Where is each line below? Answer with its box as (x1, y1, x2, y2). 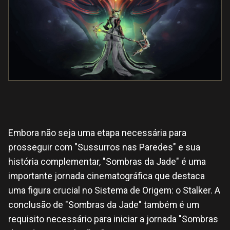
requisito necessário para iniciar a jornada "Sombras (8, 213, 218, 224)
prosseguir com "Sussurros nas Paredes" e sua (8, 141, 200, 152)
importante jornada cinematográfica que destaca (8, 170, 205, 181)
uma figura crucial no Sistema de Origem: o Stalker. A (8, 184, 220, 196)
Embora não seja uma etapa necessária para (8, 127, 186, 138)
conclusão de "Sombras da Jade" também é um (8, 199, 199, 210)
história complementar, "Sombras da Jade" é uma (8, 156, 206, 167)
